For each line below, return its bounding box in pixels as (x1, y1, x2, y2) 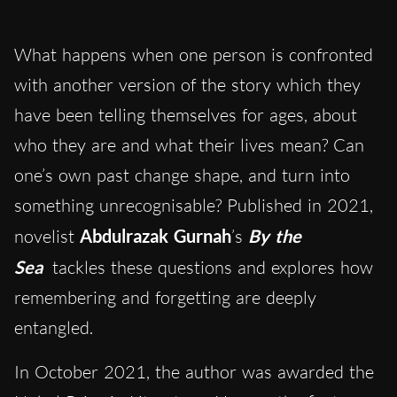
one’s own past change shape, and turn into (14, 164, 350, 187)
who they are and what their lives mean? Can (14, 134, 364, 157)
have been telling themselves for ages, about (14, 104, 357, 127)
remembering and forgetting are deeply (14, 286, 316, 309)
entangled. (14, 316, 93, 339)
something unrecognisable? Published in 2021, (14, 194, 373, 217)
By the (248, 225, 301, 247)
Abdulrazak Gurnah (80, 225, 231, 247)
